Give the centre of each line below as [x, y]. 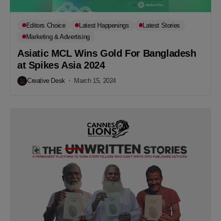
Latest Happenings [104, 25]
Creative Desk [46, 81]
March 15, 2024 [95, 81]
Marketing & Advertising [58, 37]
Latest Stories [161, 25]
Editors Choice [46, 25]
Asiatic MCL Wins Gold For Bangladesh [107, 53]
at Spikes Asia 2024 [61, 65]
